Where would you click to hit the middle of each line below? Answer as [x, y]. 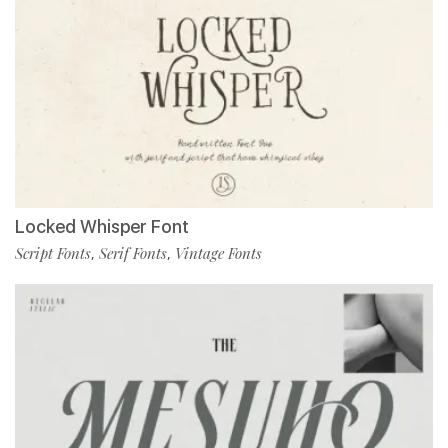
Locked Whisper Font [102, 227]
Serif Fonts [133, 253]
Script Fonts [53, 253]
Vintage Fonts [218, 253]
